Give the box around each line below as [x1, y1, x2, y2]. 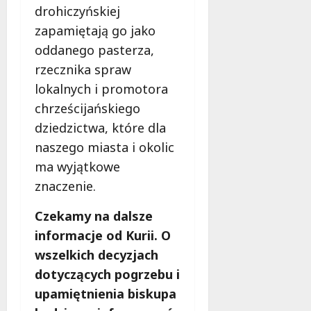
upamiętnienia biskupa [35, 285, 176, 302]
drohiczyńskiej [35, 2, 120, 19]
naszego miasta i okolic [35, 138, 174, 155]
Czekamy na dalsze [35, 207, 153, 224]
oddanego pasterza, [35, 41, 154, 58]
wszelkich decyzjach [35, 246, 158, 263]
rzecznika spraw [35, 60, 131, 78]
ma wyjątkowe [35, 158, 120, 175]
